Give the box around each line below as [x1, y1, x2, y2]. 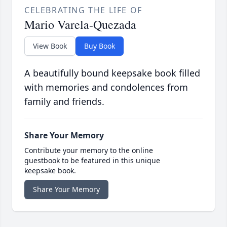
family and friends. [24, 95, 104, 108]
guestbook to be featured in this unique [24, 156, 160, 166]
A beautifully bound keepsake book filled [24, 67, 200, 80]
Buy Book [84, 41, 115, 51]
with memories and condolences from [24, 81, 188, 94]
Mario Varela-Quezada [24, 16, 136, 33]
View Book [33, 41, 67, 51]
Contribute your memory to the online [24, 145, 153, 156]
